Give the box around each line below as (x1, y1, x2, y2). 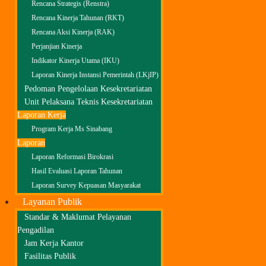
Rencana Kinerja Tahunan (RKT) (31, 14, 124, 22)
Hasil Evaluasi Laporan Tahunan (31, 167, 122, 175)
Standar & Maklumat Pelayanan (24, 213, 131, 221)
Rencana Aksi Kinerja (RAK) (31, 28, 115, 36)
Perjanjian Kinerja (31, 43, 82, 50)
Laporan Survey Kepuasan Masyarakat (31, 182, 141, 189)
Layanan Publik (23, 197, 82, 207)
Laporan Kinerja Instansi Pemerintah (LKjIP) (31, 71, 159, 79)
